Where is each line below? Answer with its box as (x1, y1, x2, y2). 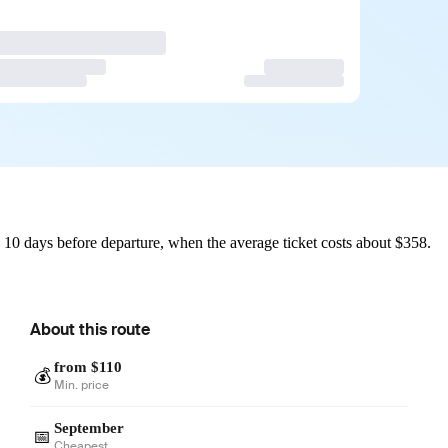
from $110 (54, 358, 123, 375)
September (54, 419, 125, 436)
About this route (30, 318, 151, 340)
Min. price (54, 376, 110, 393)
